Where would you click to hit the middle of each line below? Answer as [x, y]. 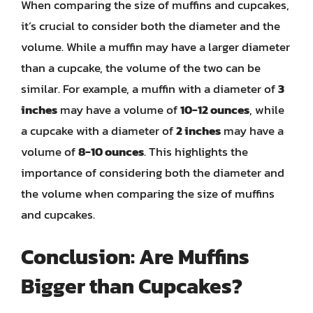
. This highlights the [196, 151]
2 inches [198, 130]
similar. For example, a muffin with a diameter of [150, 88]
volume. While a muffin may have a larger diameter [155, 46]
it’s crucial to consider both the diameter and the [151, 26]
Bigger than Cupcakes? [132, 286]
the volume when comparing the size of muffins [148, 193]
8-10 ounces [111, 151]
